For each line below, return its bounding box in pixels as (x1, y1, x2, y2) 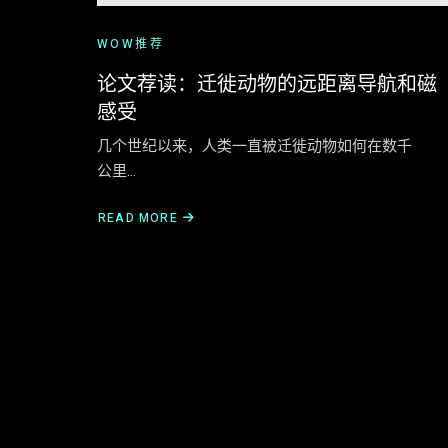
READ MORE (98, 209, 178, 227)
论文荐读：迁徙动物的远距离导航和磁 (97, 73, 437, 95)
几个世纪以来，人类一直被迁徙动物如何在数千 (97, 135, 412, 157)
